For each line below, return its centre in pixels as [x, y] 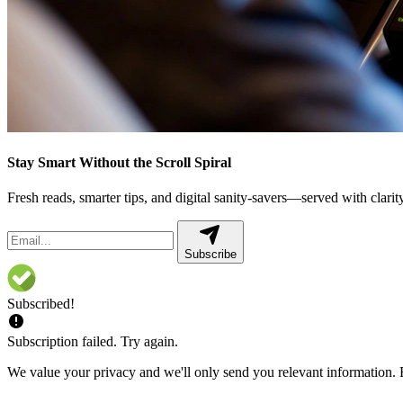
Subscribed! [41, 304]
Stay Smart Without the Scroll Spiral [119, 163]
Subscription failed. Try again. [93, 342]
